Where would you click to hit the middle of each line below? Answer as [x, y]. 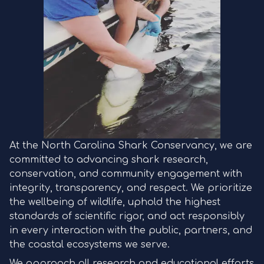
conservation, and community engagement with [126, 174]
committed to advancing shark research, [109, 160]
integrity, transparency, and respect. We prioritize [131, 188]
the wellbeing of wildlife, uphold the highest [115, 202]
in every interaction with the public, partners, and [131, 230]
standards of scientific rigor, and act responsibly [127, 216]
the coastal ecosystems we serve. [90, 245]
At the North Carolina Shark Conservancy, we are [131, 146]
